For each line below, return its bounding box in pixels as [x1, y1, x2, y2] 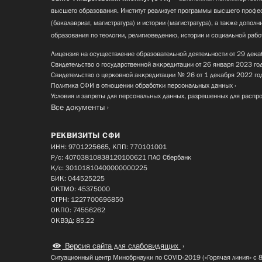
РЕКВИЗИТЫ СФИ [51, 130, 120, 140]
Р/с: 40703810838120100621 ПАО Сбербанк [51, 153, 191, 162]
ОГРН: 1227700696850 [51, 195, 123, 204]
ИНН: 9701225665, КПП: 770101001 [51, 143, 167, 151]
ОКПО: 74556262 [51, 206, 105, 215]
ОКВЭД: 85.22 [51, 216, 94, 225]
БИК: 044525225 [51, 174, 105, 183]
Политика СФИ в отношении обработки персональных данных [51, 81, 233, 90]
